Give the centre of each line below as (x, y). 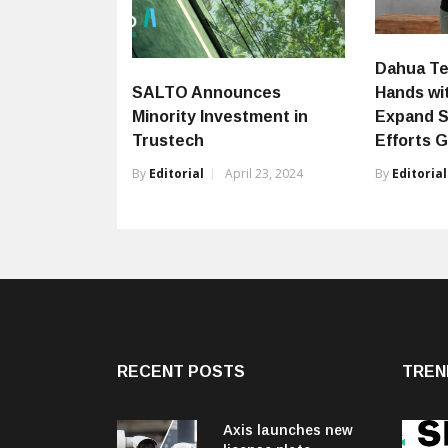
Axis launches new (288, 430)
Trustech (168, 141)
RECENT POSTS (181, 372)
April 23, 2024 (264, 174)
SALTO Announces (206, 93)
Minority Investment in (220, 117)
